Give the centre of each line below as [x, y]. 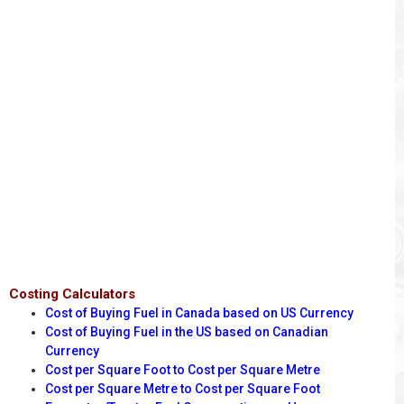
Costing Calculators [72, 294]
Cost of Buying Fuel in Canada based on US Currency [199, 313]
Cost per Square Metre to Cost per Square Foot [183, 389]
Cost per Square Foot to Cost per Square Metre [183, 370]
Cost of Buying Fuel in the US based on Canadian [187, 332]
